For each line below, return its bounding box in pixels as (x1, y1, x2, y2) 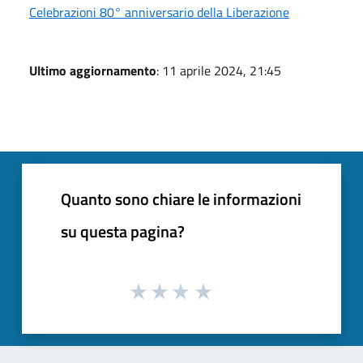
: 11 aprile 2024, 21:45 (156, 60, 281, 80)
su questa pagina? (61, 218, 185, 244)
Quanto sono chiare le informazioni (61, 186, 301, 211)
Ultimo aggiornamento (29, 60, 156, 80)
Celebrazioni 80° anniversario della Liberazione (29, 2, 289, 22)
